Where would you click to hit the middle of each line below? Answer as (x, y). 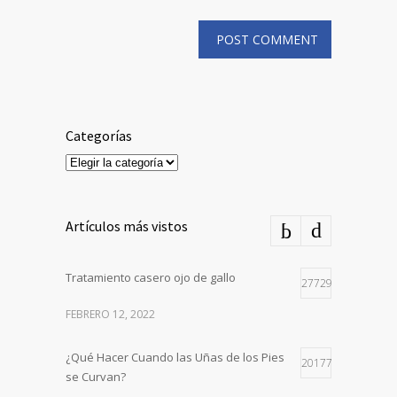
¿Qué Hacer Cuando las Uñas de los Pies (175, 357)
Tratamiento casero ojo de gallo (151, 277)
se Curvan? (96, 376)
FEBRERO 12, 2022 (110, 314)
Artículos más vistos (127, 226)
